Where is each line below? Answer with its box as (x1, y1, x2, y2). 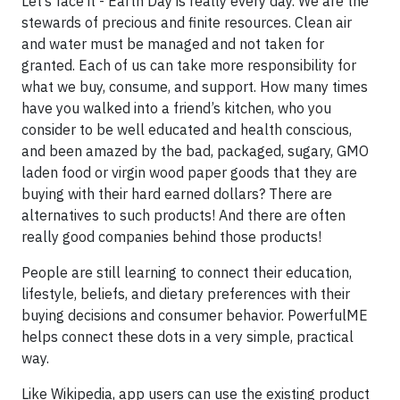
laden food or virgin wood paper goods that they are (21, 163, 357, 182)
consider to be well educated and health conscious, (21, 121, 352, 139)
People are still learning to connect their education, (21, 263, 352, 282)
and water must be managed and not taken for (21, 35, 324, 54)
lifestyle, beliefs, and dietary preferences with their (21, 285, 350, 304)
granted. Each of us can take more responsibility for (21, 56, 356, 75)
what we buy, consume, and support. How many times (21, 78, 368, 96)
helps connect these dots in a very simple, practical (21, 328, 354, 346)
